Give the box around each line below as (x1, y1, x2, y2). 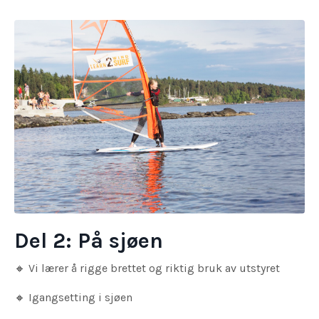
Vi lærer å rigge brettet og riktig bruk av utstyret (28, 261, 283, 275)
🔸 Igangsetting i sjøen (14, 290, 132, 304)
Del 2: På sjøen (14, 227, 163, 253)
